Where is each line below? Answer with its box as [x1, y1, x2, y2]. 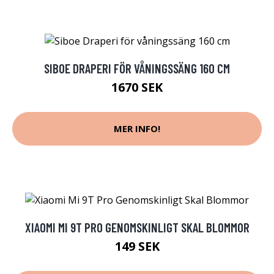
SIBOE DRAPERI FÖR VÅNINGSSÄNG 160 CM [44, 60, 230, 76]
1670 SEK [111, 78, 163, 95]
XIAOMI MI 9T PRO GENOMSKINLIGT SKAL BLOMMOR [24, 220, 250, 235]
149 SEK [114, 238, 160, 255]
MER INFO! [114, 122, 160, 135]
